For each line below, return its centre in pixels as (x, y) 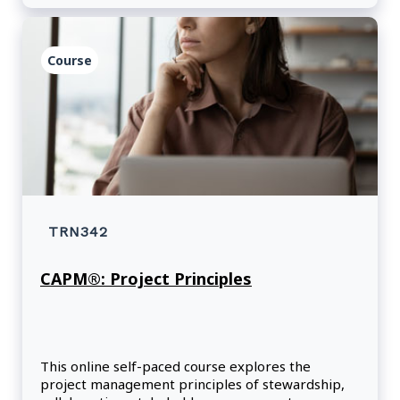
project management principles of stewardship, (192, 384)
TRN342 (78, 232)
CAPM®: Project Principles (146, 279)
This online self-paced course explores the (175, 367)
